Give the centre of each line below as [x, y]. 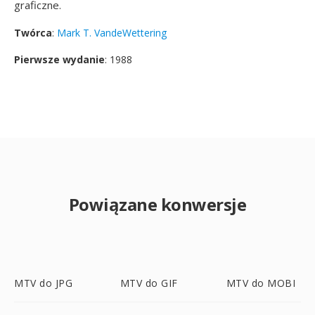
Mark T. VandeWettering [112, 33]
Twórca [33, 33]
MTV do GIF [149, 283]
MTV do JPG [43, 283]
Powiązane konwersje [157, 204]
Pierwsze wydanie [59, 59]
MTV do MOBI [261, 283]
